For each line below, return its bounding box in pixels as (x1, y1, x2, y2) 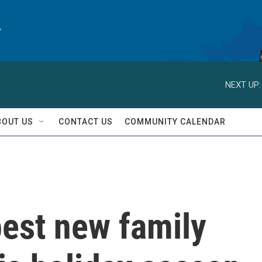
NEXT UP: (225, 79, 261, 90)
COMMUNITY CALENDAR (125, 117, 226, 126)
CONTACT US (58, 117, 113, 126)
